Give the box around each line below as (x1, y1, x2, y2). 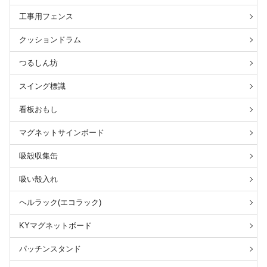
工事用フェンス (19, 11, 73, 21)
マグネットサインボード (19, 128, 104, 137)
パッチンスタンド (19, 244, 81, 253)
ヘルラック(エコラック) (19, 197, 101, 207)
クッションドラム (19, 35, 81, 44)
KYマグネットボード (19, 221, 92, 230)
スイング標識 (19, 81, 66, 91)
